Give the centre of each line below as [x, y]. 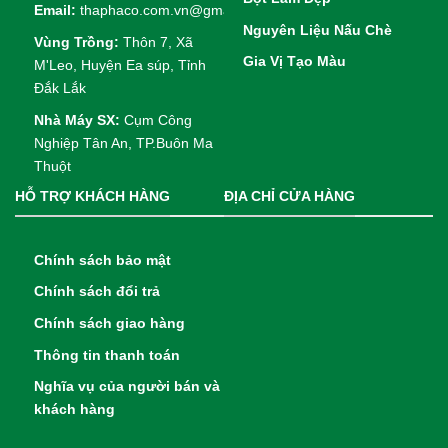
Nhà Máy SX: [78, 119]
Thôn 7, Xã [157, 41]
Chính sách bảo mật [102, 259]
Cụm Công [157, 119]
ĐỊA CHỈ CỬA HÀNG [289, 197]
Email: [54, 10]
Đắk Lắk [59, 87]
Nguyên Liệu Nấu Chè [317, 29]
